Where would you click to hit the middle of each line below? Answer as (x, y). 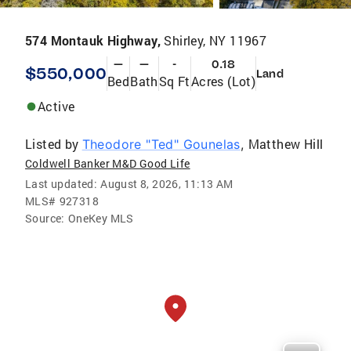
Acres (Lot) (223, 81)
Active (56, 106)
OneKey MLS (101, 218)
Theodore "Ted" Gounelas (161, 144)
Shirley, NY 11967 (215, 40)
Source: (45, 218)
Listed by (52, 143)
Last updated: (62, 183)
